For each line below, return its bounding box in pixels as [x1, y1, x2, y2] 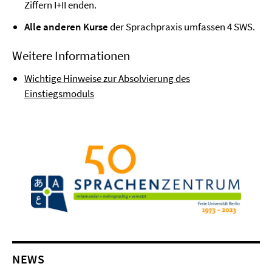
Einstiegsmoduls [24, 87, 94, 100]
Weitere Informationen [12, 47, 130, 64]
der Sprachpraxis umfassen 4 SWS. [108, 20, 255, 33]
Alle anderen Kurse [24, 20, 108, 33]
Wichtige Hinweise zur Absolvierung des [24, 72, 190, 85]
